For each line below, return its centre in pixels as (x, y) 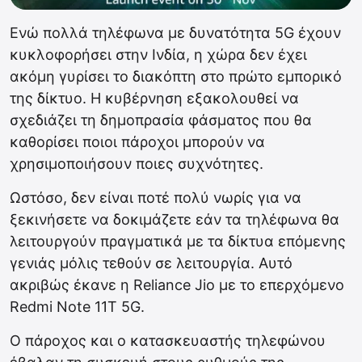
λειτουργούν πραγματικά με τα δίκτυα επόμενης (178, 242)
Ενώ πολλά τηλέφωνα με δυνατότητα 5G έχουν (175, 33)
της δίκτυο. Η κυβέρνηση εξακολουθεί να (154, 99)
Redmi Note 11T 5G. (77, 307)
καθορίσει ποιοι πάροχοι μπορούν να (137, 142)
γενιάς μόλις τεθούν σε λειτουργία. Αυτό (151, 263)
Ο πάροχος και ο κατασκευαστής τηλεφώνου (168, 341)
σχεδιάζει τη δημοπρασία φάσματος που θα (161, 120)
